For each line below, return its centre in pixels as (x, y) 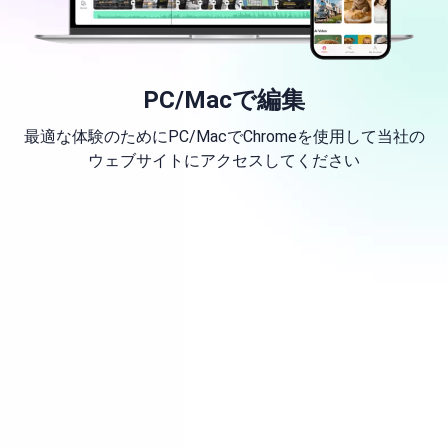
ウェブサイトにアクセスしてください (224, 160)
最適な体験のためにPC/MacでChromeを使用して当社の (224, 136)
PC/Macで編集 (224, 100)
